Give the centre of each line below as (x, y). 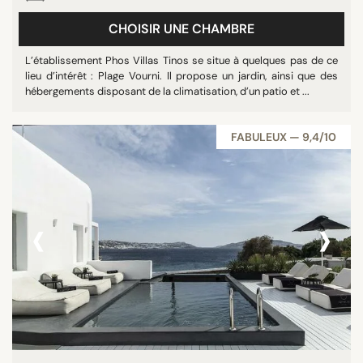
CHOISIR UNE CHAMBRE (181, 29)
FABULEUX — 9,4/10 (284, 137)
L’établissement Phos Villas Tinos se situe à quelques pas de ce (181, 60)
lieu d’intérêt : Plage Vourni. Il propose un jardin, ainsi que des (181, 76)
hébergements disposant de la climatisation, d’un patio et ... (167, 91)
